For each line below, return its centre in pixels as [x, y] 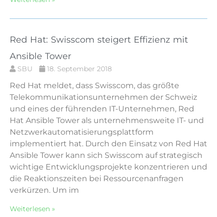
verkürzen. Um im [44, 190]
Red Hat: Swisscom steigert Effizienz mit [99, 39]
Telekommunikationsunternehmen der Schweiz [103, 97]
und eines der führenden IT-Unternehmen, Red [102, 108]
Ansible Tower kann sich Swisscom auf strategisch [106, 155]
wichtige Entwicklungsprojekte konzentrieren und [108, 167]
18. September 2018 [78, 69]
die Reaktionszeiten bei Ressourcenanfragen [97, 178]
